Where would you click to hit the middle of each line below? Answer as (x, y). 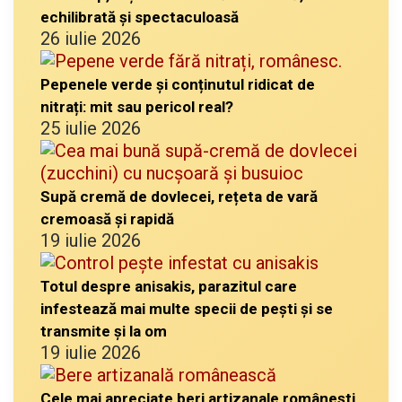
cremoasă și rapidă (107, 218)
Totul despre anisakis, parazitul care (169, 286)
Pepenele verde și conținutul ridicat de (178, 84)
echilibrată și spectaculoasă (140, 17)
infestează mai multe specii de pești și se (187, 308)
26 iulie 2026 (91, 38)
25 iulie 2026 (91, 128)
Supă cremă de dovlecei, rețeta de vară (179, 196)
